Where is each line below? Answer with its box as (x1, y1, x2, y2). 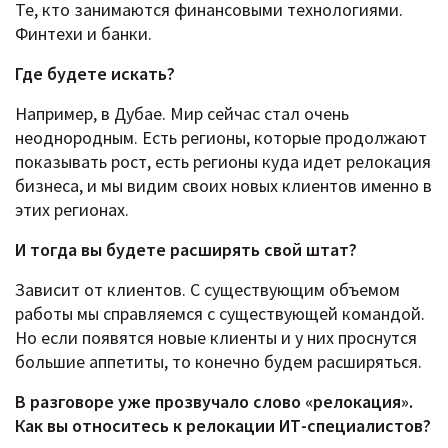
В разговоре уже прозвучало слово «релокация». (15, 390, 413, 414)
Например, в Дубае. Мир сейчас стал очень (15, 102, 349, 126)
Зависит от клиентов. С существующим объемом (15, 278, 400, 302)
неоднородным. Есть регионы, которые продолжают (15, 126, 427, 150)
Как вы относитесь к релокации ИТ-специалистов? (15, 414, 431, 438)
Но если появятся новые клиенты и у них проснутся (15, 326, 417, 350)
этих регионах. (15, 198, 129, 222)
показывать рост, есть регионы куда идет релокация (15, 150, 431, 174)
